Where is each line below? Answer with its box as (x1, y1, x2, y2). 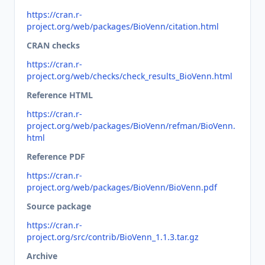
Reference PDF (27, 151, 85, 162)
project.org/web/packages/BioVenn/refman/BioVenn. (27, 120, 235, 131)
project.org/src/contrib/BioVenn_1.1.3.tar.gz (27, 231, 199, 243)
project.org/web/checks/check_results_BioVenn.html (27, 70, 232, 82)
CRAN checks (27, 40, 80, 51)
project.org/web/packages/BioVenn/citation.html (27, 21, 219, 32)
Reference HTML (27, 89, 93, 101)
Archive (27, 250, 57, 261)
